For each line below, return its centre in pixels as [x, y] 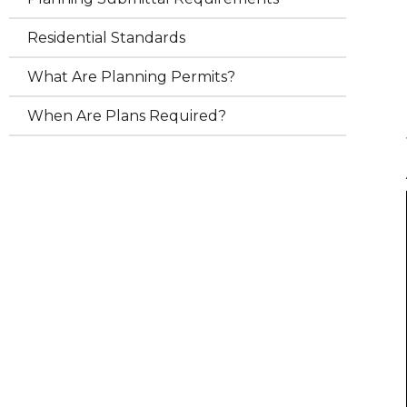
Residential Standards [106, 38]
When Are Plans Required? [127, 116]
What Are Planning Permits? [131, 77]
